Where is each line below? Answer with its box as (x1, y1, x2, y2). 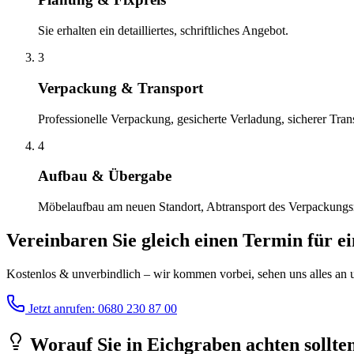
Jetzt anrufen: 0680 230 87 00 (25, 301, 177, 315)
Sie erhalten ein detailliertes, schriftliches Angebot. (38, 24, 288, 38)
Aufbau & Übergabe (38, 168, 171, 185)
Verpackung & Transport (38, 79, 203, 96)
